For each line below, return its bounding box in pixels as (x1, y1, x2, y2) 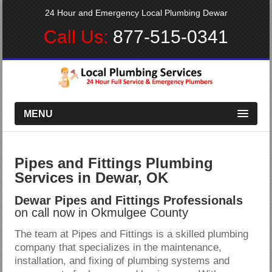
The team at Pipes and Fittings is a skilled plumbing (15, 228, 249, 240)
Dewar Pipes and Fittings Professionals (15, 193, 243, 207)
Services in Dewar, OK (15, 169, 169, 186)
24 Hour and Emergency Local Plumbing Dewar (44, 8, 228, 18)
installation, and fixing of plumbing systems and (15, 254, 230, 267)
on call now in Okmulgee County (15, 205, 189, 219)
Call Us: (44, 27, 113, 47)
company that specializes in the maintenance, (15, 241, 222, 253)
